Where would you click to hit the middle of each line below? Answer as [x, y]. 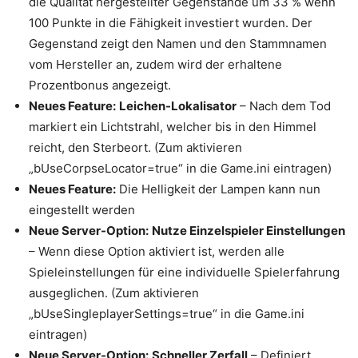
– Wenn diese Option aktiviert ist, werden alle [157, 251]
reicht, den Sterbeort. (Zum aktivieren [135, 147]
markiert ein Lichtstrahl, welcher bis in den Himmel [173, 127]
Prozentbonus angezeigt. [100, 85]
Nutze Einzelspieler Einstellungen [249, 231]
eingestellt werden [82, 210]
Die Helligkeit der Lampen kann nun [218, 189]
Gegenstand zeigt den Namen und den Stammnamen [178, 44]
